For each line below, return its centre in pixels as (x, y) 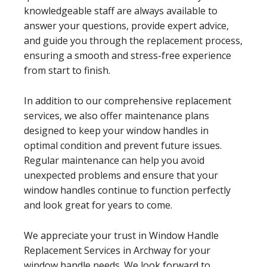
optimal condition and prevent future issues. (123, 145)
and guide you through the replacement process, (133, 40)
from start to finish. (67, 70)
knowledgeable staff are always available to (121, 10)
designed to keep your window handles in (116, 130)
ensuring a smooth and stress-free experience (128, 55)
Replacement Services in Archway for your (117, 250)
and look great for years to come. (98, 205)
